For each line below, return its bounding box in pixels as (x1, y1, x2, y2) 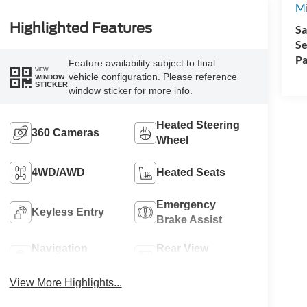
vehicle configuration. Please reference (68, 71, 237, 83)
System (31, 258, 71, 270)
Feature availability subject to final (68, 58, 215, 69)
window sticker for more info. (68, 85, 193, 97)
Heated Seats (156, 167, 226, 179)
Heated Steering (156, 119, 241, 132)
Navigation (31, 243, 88, 255)
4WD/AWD (31, 167, 85, 179)
